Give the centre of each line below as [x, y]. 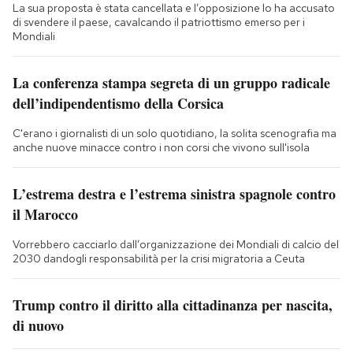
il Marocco [45, 214]
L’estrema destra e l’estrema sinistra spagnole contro [174, 193]
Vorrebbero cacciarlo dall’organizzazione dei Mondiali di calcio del [176, 244]
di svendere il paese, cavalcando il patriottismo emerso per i [159, 22]
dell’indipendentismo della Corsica [118, 103]
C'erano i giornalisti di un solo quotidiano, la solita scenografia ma [175, 133]
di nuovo [38, 325]
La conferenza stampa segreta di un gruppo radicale [171, 82]
